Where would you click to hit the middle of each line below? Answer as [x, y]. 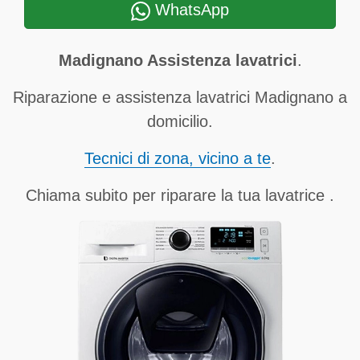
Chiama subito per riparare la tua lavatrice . [180, 195]
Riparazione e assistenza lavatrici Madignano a [180, 97]
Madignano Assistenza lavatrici [178, 60]
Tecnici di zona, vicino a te [178, 158]
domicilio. [180, 121]
